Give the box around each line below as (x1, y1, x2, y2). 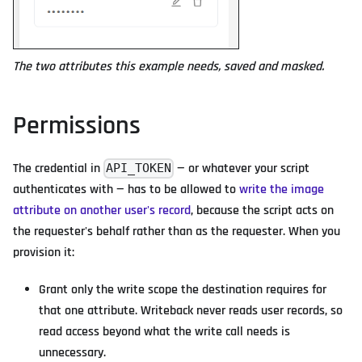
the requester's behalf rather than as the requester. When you (13, 223, 340, 240)
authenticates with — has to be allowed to (13, 181, 239, 198)
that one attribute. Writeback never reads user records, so (39, 302, 343, 319)
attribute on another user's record (13, 202, 191, 219)
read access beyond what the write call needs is (39, 323, 290, 340)
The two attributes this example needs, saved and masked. (13, 58, 324, 75)
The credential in (13, 160, 103, 177)
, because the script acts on (191, 202, 334, 219)
